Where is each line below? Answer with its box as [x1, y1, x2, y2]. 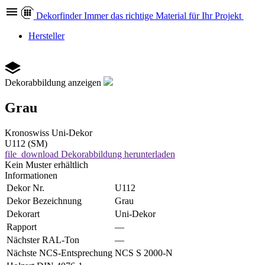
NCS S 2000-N [115, 247, 173, 258]
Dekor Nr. [7, 182, 44, 193]
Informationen [5, 170, 57, 180]
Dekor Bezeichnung [7, 195, 82, 206]
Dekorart [7, 208, 40, 219]
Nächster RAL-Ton [7, 234, 79, 245]
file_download [5, 148, 59, 159]
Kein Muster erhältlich [5, 159, 88, 170]
